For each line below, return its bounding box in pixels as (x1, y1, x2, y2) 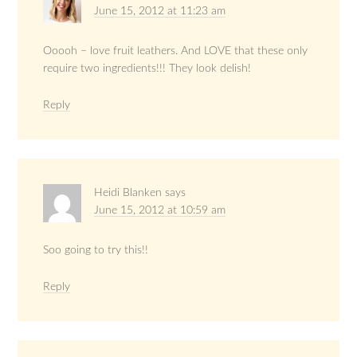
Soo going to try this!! (43, 244, 149, 256)
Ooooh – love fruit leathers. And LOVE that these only (43, 45, 308, 57)
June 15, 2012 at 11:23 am (94, 5, 226, 17)
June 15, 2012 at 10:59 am (94, 204, 226, 216)
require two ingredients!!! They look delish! (43, 62, 252, 74)
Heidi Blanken (94, 186, 163, 198)
